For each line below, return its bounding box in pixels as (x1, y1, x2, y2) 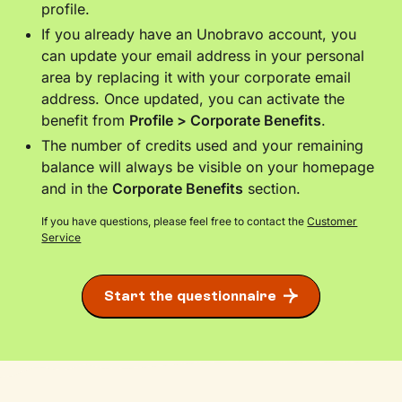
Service (41, 230, 82, 244)
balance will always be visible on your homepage (41, 157, 375, 176)
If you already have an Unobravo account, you (41, 24, 357, 43)
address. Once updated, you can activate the (41, 89, 345, 108)
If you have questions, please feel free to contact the (41, 214, 308, 228)
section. (243, 179, 301, 197)
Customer (307, 214, 358, 228)
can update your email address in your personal (41, 46, 365, 65)
